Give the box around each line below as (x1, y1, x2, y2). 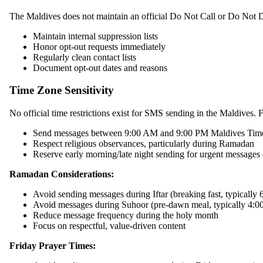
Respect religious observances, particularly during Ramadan (33, 139, 254, 149)
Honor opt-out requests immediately (33, 41, 166, 52)
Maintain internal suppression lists (33, 31, 158, 41)
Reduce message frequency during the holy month (33, 210, 218, 221)
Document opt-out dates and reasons (33, 62, 167, 73)
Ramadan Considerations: (9, 169, 114, 180)
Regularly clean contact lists (33, 52, 136, 62)
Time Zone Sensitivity (9, 84, 114, 97)
